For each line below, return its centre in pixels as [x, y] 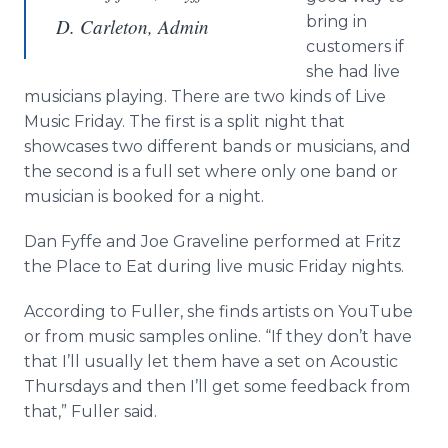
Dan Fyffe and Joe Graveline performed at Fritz [212, 241]
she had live [353, 71]
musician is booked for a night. [144, 196]
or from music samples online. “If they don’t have [218, 336]
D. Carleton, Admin [132, 26]
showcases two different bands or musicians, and [217, 146]
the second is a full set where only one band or [211, 171]
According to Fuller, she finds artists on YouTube [218, 311]
